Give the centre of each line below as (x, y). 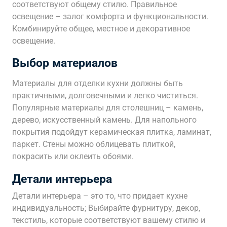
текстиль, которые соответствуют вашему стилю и (109, 220)
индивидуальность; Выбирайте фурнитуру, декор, (106, 208)
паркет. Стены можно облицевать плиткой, (94, 144)
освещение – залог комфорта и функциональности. (110, 16)
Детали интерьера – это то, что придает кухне (100, 196)
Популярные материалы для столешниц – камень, (108, 108)
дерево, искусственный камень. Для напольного (104, 120)
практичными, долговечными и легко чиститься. (105, 96)
